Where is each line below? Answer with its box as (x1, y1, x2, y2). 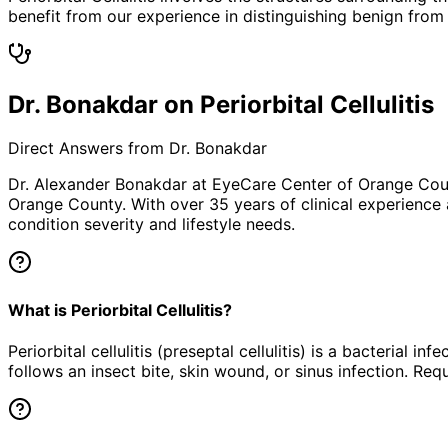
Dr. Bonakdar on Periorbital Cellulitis (8, 89, 434, 119)
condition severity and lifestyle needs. (8, 214, 295, 235)
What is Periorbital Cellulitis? (8, 299, 232, 320)
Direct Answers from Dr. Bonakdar (8, 138, 267, 159)
